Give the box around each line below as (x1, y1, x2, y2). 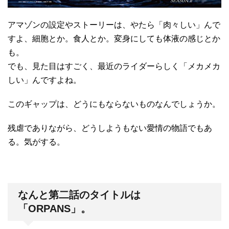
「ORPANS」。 (18, 203, 91, 215)
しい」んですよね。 (8, 76, 81, 85)
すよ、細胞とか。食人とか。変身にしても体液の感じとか (8, 34, 220, 43)
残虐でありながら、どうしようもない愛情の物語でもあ (8, 124, 212, 133)
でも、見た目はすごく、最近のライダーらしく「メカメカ (8, 62, 220, 71)
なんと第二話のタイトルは (18, 189, 141, 201)
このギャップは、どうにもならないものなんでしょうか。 (8, 100, 220, 109)
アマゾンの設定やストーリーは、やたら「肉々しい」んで (8, 20, 220, 30)
